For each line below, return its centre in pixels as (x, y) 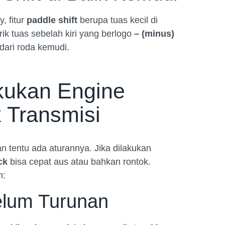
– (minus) (154, 34)
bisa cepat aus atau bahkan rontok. (79, 162)
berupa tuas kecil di (118, 20)
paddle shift (52, 20)
